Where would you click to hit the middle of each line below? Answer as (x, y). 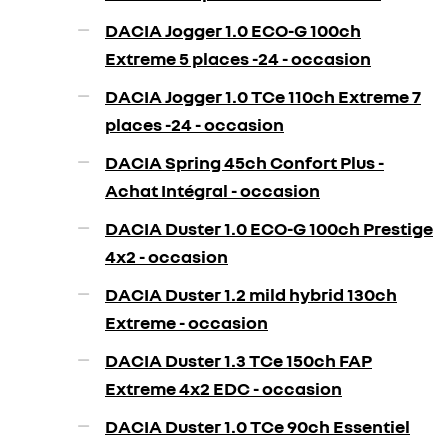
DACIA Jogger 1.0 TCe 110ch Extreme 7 (263, 96)
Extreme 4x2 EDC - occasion (223, 388)
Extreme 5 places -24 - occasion (238, 58)
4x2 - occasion (166, 256)
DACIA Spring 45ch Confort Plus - (244, 162)
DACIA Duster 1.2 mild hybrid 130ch (251, 294)
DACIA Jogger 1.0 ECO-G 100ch (233, 30)
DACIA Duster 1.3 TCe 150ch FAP (238, 360)
